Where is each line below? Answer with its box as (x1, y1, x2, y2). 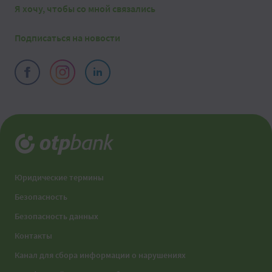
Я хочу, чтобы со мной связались (15, 2, 155, 15)
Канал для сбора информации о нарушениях (15, 250, 186, 260)
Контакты (15, 230, 52, 241)
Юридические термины (15, 172, 104, 183)
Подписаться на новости (15, 32, 120, 44)
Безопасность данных (15, 211, 98, 222)
